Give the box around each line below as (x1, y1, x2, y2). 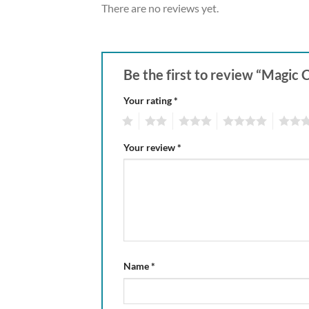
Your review (123, 141, 177, 153)
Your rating (123, 94, 174, 106)
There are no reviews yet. (101, 1, 219, 14)
